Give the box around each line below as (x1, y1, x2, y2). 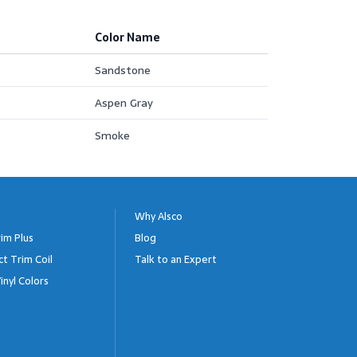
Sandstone (95, 61, 151, 79)
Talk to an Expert (135, 251, 217, 268)
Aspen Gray (95, 94, 153, 112)
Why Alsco (135, 208, 182, 225)
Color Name (95, 29, 160, 46)
